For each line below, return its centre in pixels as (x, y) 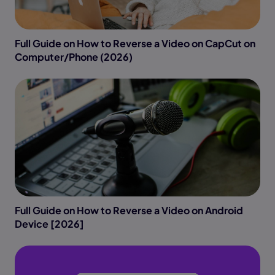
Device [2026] (49, 224)
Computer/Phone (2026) (74, 57)
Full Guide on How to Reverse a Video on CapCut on (135, 44)
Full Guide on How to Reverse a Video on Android (129, 211)
